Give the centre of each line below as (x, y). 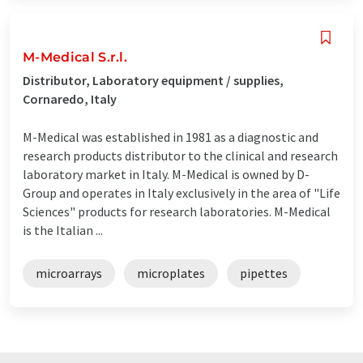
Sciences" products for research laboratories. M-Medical (177, 211)
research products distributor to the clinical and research (180, 155)
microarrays (69, 273)
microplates (171, 273)
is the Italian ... (63, 230)
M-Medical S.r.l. (75, 57)
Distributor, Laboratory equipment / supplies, (153, 80)
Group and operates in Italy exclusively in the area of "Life (181, 192)
